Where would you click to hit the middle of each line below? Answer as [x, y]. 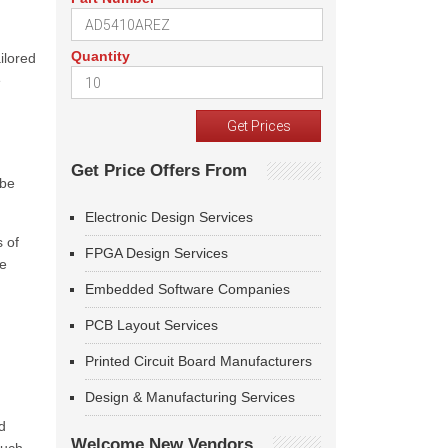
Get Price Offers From [159, 170]
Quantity [100, 56]
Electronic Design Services [169, 217]
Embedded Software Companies [187, 289]
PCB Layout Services [151, 325]
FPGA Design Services [156, 253]
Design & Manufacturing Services [190, 397]
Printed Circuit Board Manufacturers [198, 361]
